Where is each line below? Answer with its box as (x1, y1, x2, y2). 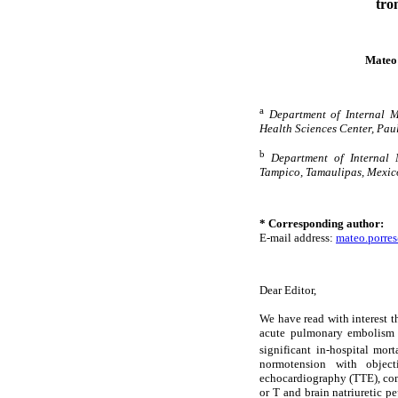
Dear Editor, (259, 283, 316, 297)
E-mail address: (259, 231, 336, 245)
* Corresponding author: (259, 217, 384, 231)
